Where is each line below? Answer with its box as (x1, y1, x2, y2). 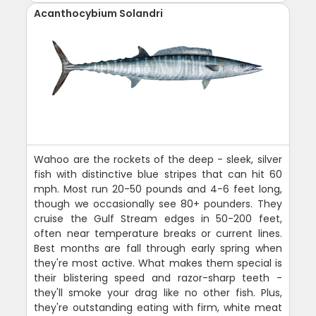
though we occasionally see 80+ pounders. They (34, 196, 282, 211)
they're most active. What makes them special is (34, 255, 282, 270)
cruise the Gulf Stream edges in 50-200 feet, (34, 211, 282, 226)
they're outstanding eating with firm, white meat (34, 300, 282, 315)
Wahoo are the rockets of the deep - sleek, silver (34, 152, 282, 166)
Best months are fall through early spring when (34, 241, 282, 255)
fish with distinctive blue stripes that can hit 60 (34, 166, 282, 181)
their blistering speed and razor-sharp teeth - (34, 270, 282, 285)
